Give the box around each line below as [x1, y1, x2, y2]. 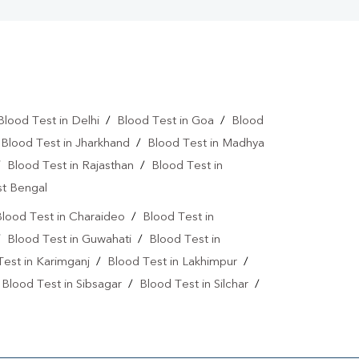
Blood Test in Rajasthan [7, 160, 134, 173]
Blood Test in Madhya [147, 138, 264, 151]
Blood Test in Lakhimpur [107, 256, 237, 269]
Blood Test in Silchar [139, 279, 248, 292]
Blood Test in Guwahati [7, 234, 131, 247]
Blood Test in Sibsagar [2, 279, 122, 292]
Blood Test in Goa [116, 115, 214, 128]
